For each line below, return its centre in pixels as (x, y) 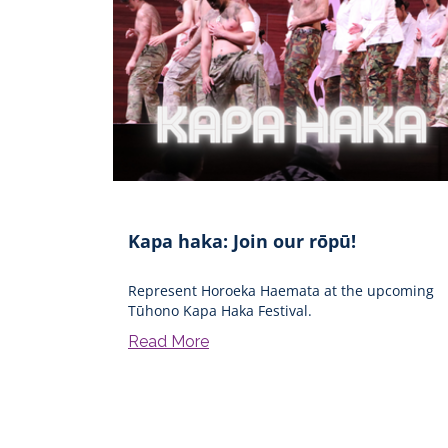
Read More (168, 341)
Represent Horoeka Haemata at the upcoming (281, 290)
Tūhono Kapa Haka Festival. (220, 310)
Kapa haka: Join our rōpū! (242, 240)
